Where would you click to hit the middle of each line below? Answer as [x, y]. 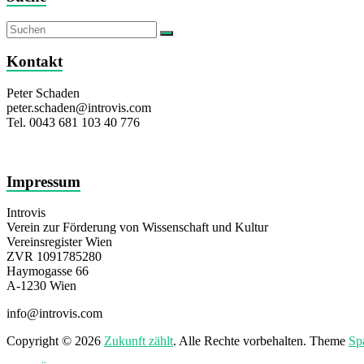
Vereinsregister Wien [59, 242]
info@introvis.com [54, 314]
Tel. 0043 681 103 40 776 [73, 122]
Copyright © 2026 [55, 341]
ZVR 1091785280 [54, 257]
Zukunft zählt [139, 341]
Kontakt [35, 62]
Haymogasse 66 [48, 271]
